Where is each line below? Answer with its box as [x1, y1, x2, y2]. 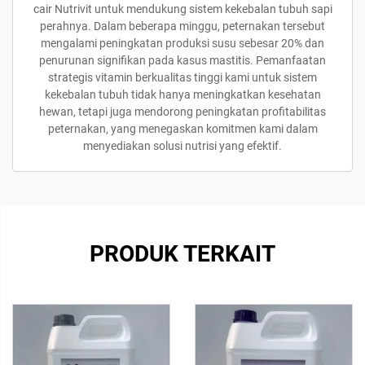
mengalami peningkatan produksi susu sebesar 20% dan [41, 37, 324, 50]
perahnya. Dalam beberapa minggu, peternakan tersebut [40, 20, 325, 33]
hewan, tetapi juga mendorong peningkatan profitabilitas [39, 105, 326, 118]
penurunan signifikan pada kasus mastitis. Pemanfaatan [39, 54, 326, 67]
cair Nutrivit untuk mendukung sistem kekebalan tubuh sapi [33, 2, 332, 15]
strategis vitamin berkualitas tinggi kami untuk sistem [48, 71, 317, 84]
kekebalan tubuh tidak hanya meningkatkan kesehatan [44, 88, 321, 101]
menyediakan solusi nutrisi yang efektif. [83, 139, 282, 152]
